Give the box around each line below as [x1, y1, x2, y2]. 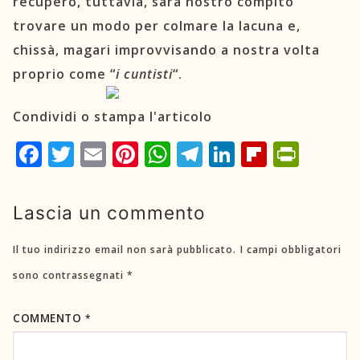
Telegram [202, 146, 254, 161]
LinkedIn [235, 146, 279, 161]
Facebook [42, 146, 93, 161]
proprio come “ [13, 65, 116, 84]
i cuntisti [116, 65, 173, 84]
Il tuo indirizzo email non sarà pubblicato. [13, 242, 236, 256]
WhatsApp [170, 146, 223, 161]
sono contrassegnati [13, 268, 127, 282]
